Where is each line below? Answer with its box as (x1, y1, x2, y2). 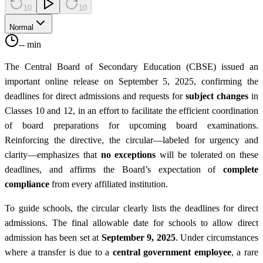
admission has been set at (5, 232, 102, 242)
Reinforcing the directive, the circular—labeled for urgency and (5, 134, 258, 145)
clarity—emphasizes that (5, 149, 101, 160)
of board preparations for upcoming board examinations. (5, 120, 258, 130)
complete (223, 164, 258, 174)
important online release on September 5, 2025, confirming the (5, 76, 258, 86)
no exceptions (100, 149, 156, 160)
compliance (5, 178, 49, 189)
